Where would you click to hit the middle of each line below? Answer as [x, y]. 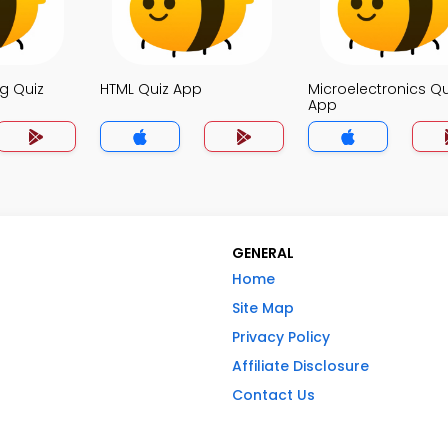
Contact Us [273, 395]
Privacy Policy [281, 337]
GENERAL [263, 253]
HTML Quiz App [151, 89]
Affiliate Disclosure [300, 366]
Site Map [263, 308]
